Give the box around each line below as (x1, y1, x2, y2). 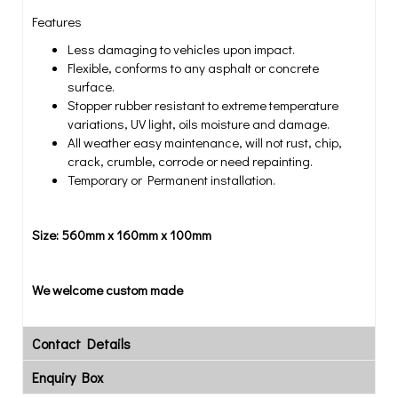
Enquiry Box (32, 368, 103, 386)
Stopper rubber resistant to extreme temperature (68, 96, 338, 114)
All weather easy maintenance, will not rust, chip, (68, 133, 342, 151)
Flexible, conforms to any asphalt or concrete (68, 59, 319, 76)
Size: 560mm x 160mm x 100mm (32, 226, 211, 243)
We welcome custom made (32, 281, 183, 298)
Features (32, 12, 82, 30)
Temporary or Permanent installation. (68, 171, 275, 188)
